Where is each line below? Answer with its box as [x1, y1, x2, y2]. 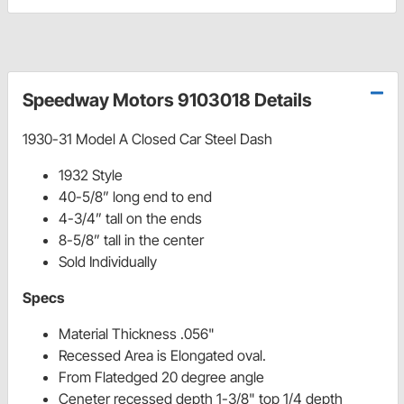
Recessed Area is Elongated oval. [59, 346, 270, 365]
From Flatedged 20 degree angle [59, 368, 264, 387]
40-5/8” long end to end [59, 188, 212, 207]
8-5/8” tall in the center [59, 231, 204, 250]
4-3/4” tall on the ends [59, 209, 202, 228]
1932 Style [59, 166, 123, 185]
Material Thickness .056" [59, 325, 215, 344]
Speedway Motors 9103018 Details [23, 89, 312, 112]
